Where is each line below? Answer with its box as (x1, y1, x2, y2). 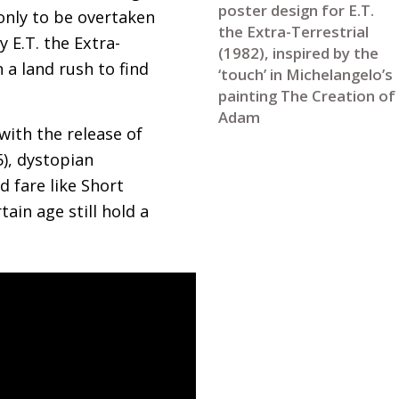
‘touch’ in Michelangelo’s (217, 63, 393, 85)
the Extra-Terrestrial (217, 20, 369, 42)
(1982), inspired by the (217, 42, 379, 63)
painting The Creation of (217, 85, 395, 106)
